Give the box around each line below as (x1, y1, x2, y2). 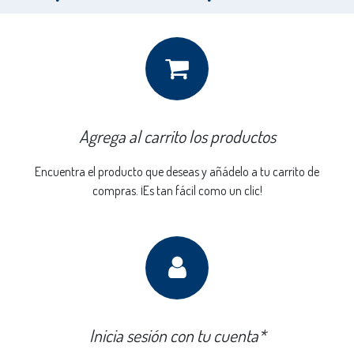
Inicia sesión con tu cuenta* (88, 325, 265, 347)
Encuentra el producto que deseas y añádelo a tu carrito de (35, 164, 319, 180)
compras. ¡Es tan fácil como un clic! (92, 183, 262, 199)
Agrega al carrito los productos (78, 126, 276, 148)
